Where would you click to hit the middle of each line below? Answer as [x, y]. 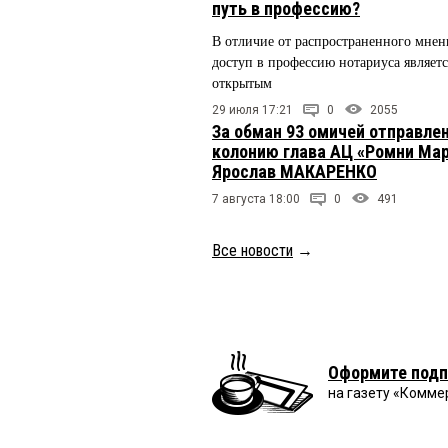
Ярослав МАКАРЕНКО [294, 171]
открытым [242, 83]
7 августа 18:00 [256, 198]
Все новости [252, 250]
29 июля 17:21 [252, 109]
